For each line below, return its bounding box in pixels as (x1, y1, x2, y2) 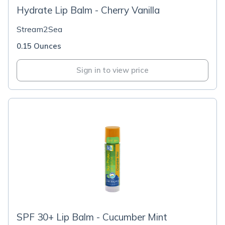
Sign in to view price (76, 65, 149, 75)
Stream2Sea (17, 24, 62, 34)
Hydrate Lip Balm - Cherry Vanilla (17, 4, 160, 16)
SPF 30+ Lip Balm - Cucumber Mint (17, 211, 167, 223)
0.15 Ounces (17, 41, 61, 51)
